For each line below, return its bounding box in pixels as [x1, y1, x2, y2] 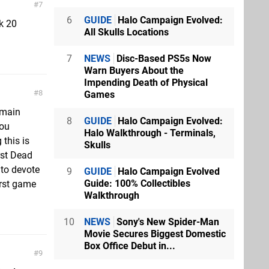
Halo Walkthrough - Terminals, [84, 127, 216, 139]
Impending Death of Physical [84, 76, 208, 88]
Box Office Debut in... [84, 240, 175, 252]
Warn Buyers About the [84, 64, 184, 76]
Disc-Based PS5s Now [114, 52, 211, 64]
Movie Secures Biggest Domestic [84, 228, 226, 240]
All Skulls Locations [84, 26, 169, 38]
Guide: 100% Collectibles [84, 177, 190, 189]
